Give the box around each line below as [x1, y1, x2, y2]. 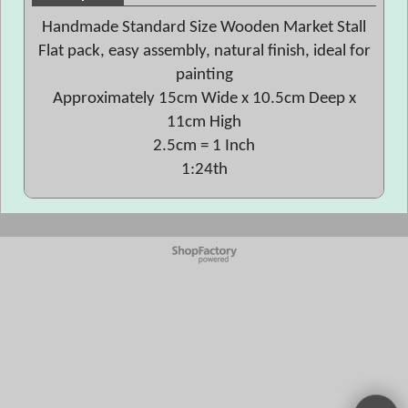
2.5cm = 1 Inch [153, 138, 255, 155]
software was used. [167, 264, 241, 273]
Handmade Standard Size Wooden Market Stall [42, 19, 366, 36]
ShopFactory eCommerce [155, 255, 253, 264]
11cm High [167, 114, 241, 131]
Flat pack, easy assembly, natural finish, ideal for [37, 43, 371, 60]
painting [175, 66, 233, 84]
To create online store [163, 246, 245, 255]
